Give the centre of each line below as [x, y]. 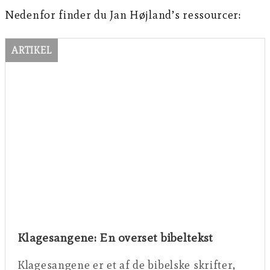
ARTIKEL [32, 51]
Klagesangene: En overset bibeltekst [115, 238]
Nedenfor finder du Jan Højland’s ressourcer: [123, 15]
